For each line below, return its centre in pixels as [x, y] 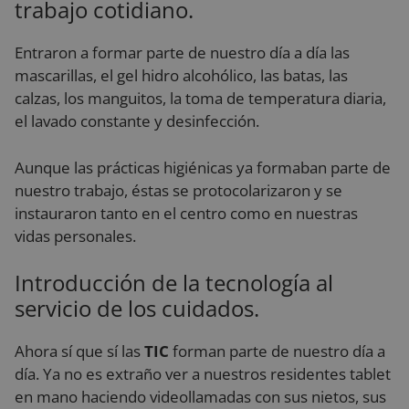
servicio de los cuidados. [137, 308]
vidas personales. [75, 236]
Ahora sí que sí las [79, 351]
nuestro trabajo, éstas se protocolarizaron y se [178, 190]
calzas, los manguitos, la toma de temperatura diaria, [200, 98]
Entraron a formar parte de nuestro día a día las [182, 52]
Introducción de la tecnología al [174, 283]
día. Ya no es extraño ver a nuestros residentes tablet [203, 374]
